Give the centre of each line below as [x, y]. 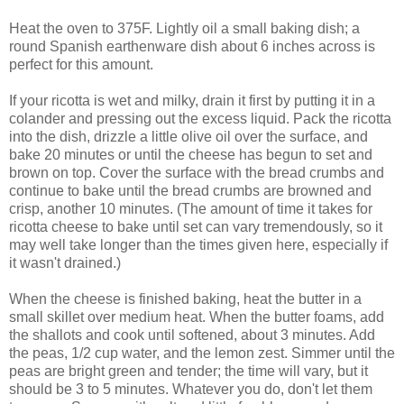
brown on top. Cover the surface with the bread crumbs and [197, 173]
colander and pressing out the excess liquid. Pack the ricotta [200, 119]
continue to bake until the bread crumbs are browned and [190, 191]
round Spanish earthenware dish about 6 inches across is [192, 47]
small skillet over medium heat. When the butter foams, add [197, 317]
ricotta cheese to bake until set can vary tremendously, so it [196, 227]
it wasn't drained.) [65, 263]
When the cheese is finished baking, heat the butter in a [185, 299]
